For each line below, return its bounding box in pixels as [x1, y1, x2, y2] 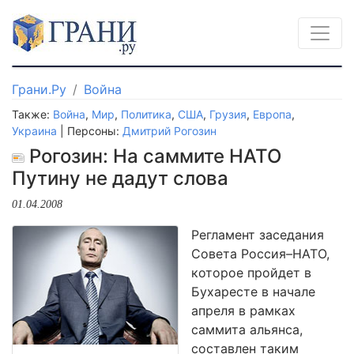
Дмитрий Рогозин [122, 124, 217, 137]
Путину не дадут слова [12, 167, 228, 190]
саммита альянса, [191, 322, 303, 337]
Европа [253, 107, 292, 121]
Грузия [209, 107, 247, 121]
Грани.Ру [12, 81, 66, 97]
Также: [12, 107, 53, 121]
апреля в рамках [191, 303, 296, 318]
